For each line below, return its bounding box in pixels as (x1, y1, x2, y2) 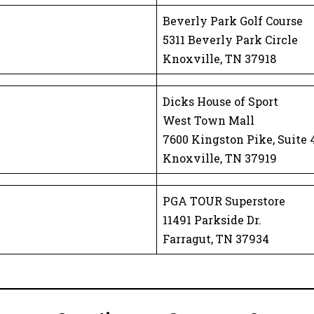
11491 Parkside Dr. (163, 212, 261, 227)
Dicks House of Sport (163, 94, 278, 109)
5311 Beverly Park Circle (163, 32, 298, 47)
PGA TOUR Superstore (163, 193, 285, 208)
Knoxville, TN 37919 (163, 151, 277, 165)
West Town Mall (163, 113, 254, 128)
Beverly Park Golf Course (163, 13, 303, 28)
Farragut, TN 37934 (163, 231, 269, 246)
